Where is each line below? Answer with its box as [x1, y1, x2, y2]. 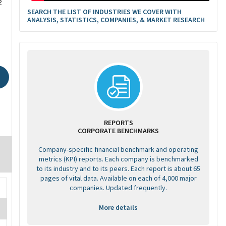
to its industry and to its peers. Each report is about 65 [36, 164, 200, 173]
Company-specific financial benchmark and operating [38, 145, 198, 154]
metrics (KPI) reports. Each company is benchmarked [38, 154, 198, 163]
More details [99, 203, 138, 212]
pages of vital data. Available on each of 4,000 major [40, 174, 197, 183]
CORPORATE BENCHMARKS [78, 126, 159, 135]
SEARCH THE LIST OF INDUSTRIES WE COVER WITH [27, 7, 182, 16]
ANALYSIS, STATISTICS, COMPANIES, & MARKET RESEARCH [27, 15, 205, 24]
